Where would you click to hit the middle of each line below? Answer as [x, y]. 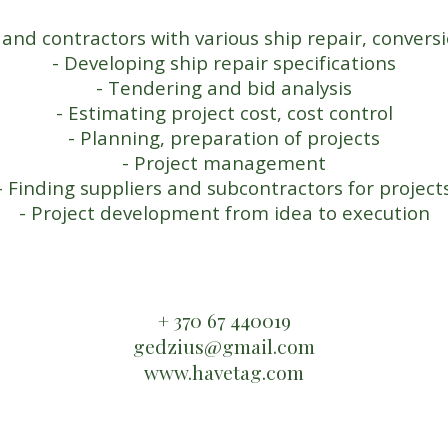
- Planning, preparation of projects [224, 137]
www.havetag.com [224, 372]
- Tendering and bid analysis [224, 87]
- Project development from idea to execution [224, 212]
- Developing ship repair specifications [224, 62]
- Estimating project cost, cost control [224, 112]
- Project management [224, 162]
